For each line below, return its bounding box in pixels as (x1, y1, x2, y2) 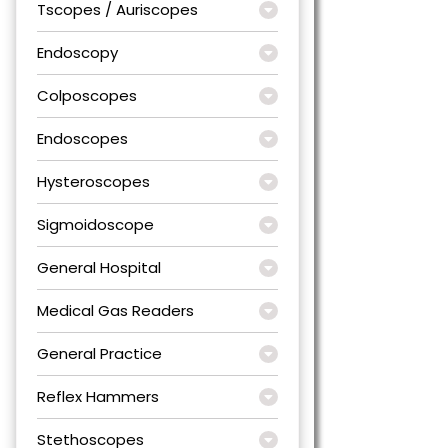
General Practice (37, 342, 162, 364)
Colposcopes (37, 84, 137, 106)
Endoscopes (37, 127, 128, 149)
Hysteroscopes (37, 170, 150, 192)
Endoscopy (37, 41, 118, 63)
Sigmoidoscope (37, 213, 154, 235)
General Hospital (37, 256, 161, 278)
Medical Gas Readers (37, 299, 194, 321)
